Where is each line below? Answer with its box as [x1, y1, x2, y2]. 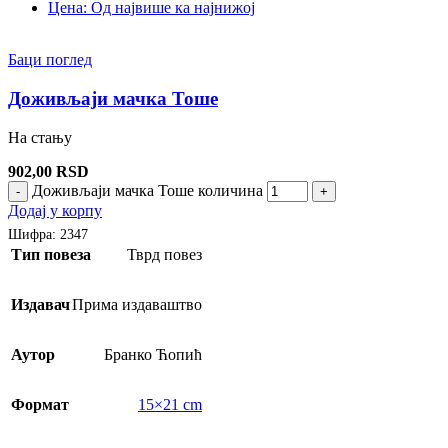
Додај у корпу [8, 201, 102, 219]
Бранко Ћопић [104, 346, 202, 364]
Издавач [11, 296, 70, 314]
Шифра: [8, 226, 60, 243]
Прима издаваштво [72, 296, 202, 314]
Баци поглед [8, 51, 92, 69]
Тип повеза [11, 246, 91, 264]
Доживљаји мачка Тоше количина [32, 181, 263, 199]
